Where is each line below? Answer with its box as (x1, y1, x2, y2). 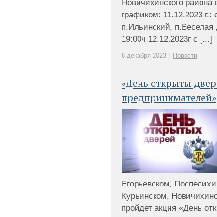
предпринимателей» (122, 91, 216, 104)
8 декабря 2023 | (122, 52, 170, 59)
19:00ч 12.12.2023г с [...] (122, 34, 212, 44)
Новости (173, 52, 197, 59)
